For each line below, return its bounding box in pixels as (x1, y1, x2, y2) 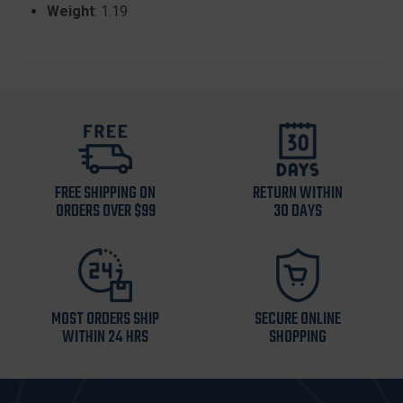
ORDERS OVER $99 (55, 198, 156, 225)
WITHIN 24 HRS (62, 324, 148, 351)
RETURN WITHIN (253, 180, 343, 207)
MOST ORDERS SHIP (51, 306, 159, 333)
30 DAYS (273, 198, 322, 225)
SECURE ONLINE (255, 306, 341, 333)
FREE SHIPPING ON (55, 180, 156, 207)
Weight (47, 2, 95, 20)
